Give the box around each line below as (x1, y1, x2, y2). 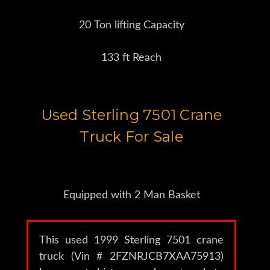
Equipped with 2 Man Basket (63, 189, 200, 201)
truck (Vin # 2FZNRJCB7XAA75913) (39, 251, 224, 262)
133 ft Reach (101, 52, 162, 63)
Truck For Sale (80, 127, 183, 145)
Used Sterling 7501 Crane (40, 105, 222, 124)
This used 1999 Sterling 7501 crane (39, 234, 224, 246)
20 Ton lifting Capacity (78, 19, 184, 31)
